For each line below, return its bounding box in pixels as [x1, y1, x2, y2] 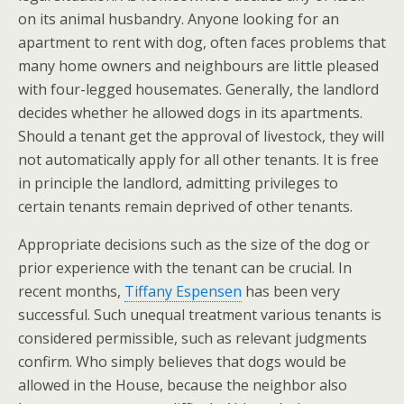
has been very [242, 281, 340, 301]
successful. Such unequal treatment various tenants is [18, 305, 381, 325]
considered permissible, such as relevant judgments [18, 328, 367, 348]
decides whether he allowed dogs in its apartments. [18, 103, 363, 123]
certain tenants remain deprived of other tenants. [18, 197, 353, 216]
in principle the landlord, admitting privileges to [18, 173, 338, 193]
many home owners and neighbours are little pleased [18, 56, 379, 76]
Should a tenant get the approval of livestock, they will [18, 126, 384, 146]
